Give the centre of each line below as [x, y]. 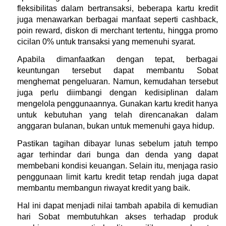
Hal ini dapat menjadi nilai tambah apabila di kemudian [118, 205]
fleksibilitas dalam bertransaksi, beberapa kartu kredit [118, 8]
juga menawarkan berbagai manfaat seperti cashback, [118, 19]
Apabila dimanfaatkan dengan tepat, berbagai [118, 59]
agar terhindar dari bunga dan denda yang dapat [118, 154]
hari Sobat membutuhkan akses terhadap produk [118, 216]
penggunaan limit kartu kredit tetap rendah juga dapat [118, 177]
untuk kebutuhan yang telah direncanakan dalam [118, 115]
